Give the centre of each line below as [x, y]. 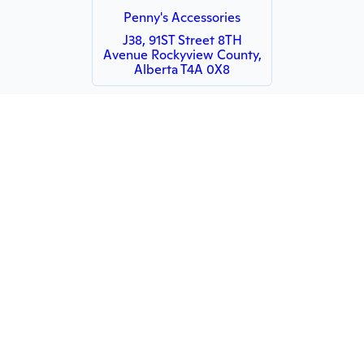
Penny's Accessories [182, 17]
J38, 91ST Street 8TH [182, 40]
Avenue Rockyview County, [182, 55]
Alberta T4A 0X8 [182, 69]
